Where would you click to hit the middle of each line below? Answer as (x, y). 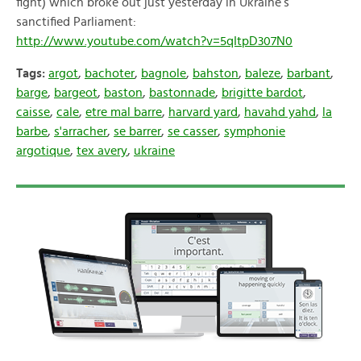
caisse (33, 112)
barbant (309, 73)
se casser (193, 131)
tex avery (102, 151)
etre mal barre (124, 112)
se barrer (137, 131)
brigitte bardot (262, 93)
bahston (216, 73)
